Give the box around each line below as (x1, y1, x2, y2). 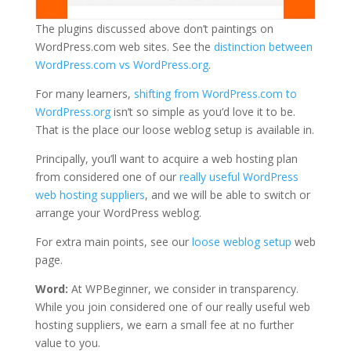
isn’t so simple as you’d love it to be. (110, 103, 295, 119)
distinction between (213, 38, 313, 54)
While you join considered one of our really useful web (34, 299, 310, 314)
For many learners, (34, 85, 134, 101)
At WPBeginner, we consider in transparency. (67, 280, 299, 296)
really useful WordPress (179, 168, 299, 184)
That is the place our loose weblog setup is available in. (34, 121, 314, 137)
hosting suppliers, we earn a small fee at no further (34, 317, 294, 332)
